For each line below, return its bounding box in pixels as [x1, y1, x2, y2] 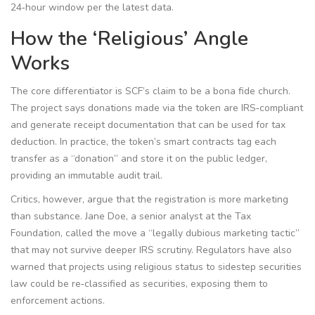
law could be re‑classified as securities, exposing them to [11, 277, 268, 291]
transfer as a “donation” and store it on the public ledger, [11, 152, 267, 166]
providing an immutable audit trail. [11, 169, 162, 183]
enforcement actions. [11, 294, 105, 308]
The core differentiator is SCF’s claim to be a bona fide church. [11, 84, 290, 98]
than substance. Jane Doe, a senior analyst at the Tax [11, 210, 251, 224]
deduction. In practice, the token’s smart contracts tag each [11, 135, 276, 149]
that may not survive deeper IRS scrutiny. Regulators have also [11, 243, 292, 257]
